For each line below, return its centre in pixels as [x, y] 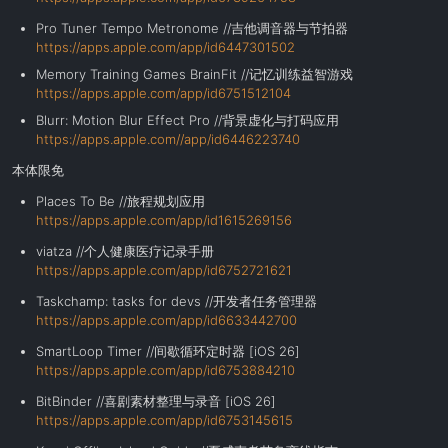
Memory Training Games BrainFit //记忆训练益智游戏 [194, 74]
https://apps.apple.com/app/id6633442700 [166, 320]
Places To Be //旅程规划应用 [120, 201]
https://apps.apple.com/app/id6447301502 [165, 47]
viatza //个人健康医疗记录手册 [125, 251]
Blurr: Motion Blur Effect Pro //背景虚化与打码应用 [187, 120]
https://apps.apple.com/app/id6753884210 [165, 370]
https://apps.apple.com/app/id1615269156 [164, 220]
